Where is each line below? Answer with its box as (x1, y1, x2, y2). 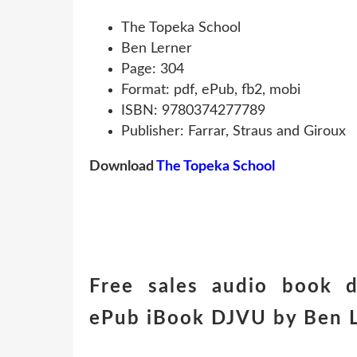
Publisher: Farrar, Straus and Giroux (121, 124, 346, 139)
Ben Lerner (121, 41, 192, 56)
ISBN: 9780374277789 (121, 103, 265, 118)
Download (89, 159, 156, 174)
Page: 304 (121, 61, 184, 76)
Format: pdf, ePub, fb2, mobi (121, 82, 300, 97)
